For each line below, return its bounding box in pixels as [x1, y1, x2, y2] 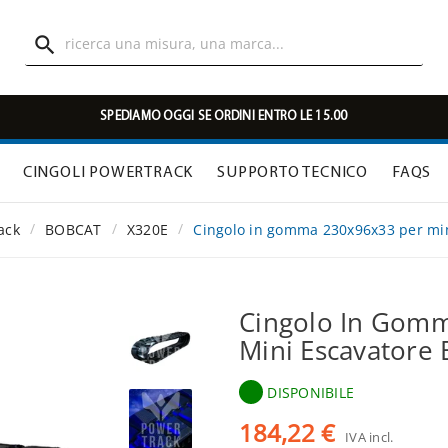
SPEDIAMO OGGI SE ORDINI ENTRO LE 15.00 [100, 110, 348, 123]
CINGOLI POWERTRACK [22, 165, 194, 182]
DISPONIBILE [267, 383, 354, 403]
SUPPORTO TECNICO [217, 165, 368, 182]
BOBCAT [45, 220, 102, 240]
